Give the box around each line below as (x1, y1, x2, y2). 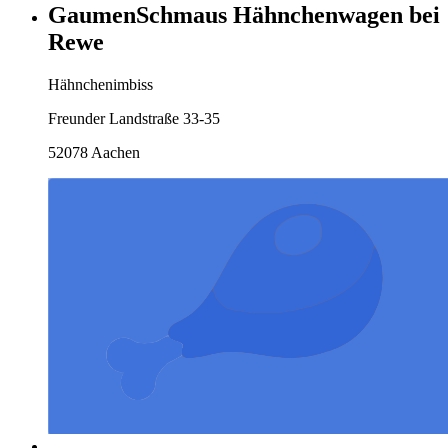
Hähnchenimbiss (48, 76, 153, 94)
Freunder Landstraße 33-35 (48, 110, 220, 128)
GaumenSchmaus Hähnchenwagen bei (48, 2, 440, 29)
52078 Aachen (48, 144, 140, 162)
